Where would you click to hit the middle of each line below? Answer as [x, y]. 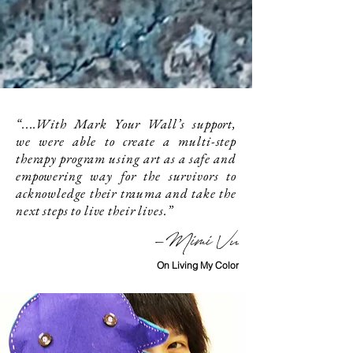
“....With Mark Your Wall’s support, [126, 123]
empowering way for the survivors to [126, 175]
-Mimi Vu [196, 243]
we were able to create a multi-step [126, 141]
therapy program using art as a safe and [126, 158]
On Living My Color [198, 265]
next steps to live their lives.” [95, 210]
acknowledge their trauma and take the [126, 193]
